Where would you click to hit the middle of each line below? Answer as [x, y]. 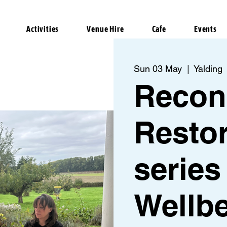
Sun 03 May [158, 69]
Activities [43, 29]
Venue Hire [105, 29]
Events [205, 29]
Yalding [208, 69]
